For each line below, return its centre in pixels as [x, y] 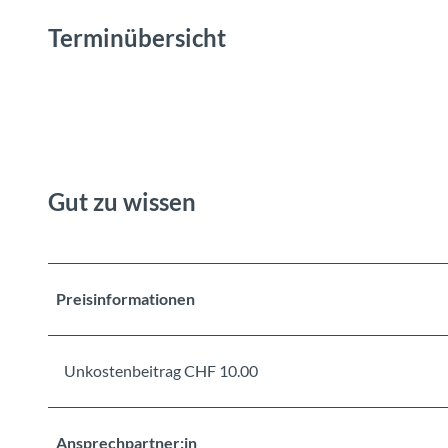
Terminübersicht [137, 37]
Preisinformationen [125, 299]
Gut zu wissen [122, 201]
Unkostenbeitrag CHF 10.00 [161, 371]
